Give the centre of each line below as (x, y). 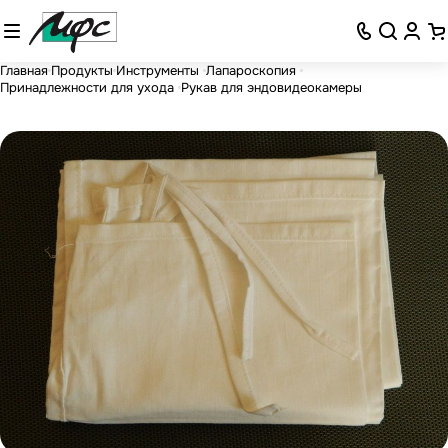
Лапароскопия (253, 70)
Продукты (82, 70)
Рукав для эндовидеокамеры (271, 87)
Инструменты (159, 70)
